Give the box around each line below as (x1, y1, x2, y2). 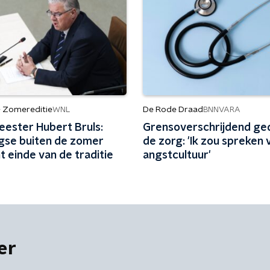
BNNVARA (202, 105, 240, 114)
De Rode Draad (142, 105, 203, 114)
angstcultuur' (142, 150, 211, 161)
